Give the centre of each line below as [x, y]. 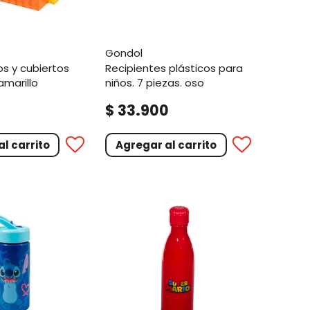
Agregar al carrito [166, 145]
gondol [128, 53]
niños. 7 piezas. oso [155, 82]
